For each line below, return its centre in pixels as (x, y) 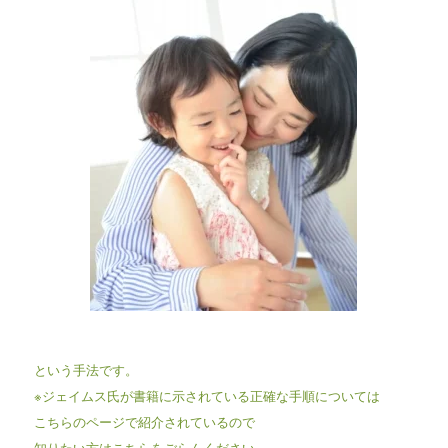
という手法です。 (85, 369)
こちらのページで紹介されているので (144, 421)
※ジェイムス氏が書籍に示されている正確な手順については (206, 395)
